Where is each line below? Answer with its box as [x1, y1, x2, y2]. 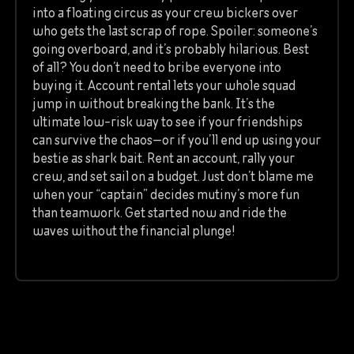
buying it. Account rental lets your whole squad [32, 77, 296, 95]
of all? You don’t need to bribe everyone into [32, 58, 281, 77]
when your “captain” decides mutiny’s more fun [32, 186, 299, 204]
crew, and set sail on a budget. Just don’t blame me [32, 168, 314, 186]
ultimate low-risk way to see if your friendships [32, 113, 303, 131]
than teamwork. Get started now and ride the [32, 204, 287, 222]
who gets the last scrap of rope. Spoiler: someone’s [32, 22, 318, 40]
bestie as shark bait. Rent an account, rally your [32, 149, 295, 168]
